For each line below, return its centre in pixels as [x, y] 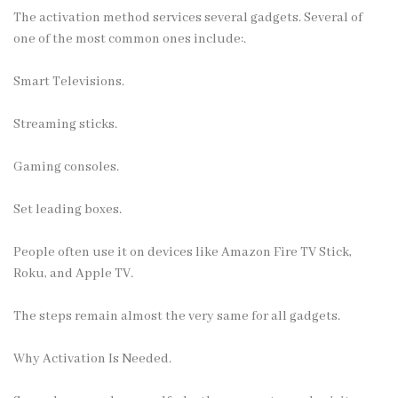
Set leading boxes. [68, 209]
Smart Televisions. [69, 81]
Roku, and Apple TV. [73, 273]
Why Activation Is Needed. [92, 358]
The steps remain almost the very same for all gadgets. [177, 316]
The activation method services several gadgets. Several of [188, 17]
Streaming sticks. [65, 124]
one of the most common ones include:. [130, 39]
